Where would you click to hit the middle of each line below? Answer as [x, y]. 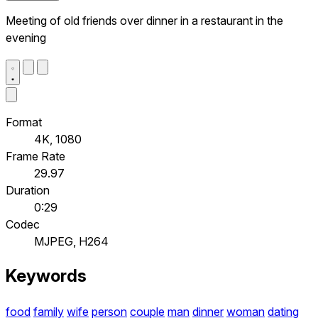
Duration [28, 190]
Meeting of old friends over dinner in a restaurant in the [144, 20]
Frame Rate [35, 156]
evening [26, 37]
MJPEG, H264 [71, 241]
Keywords [46, 276]
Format [24, 122]
